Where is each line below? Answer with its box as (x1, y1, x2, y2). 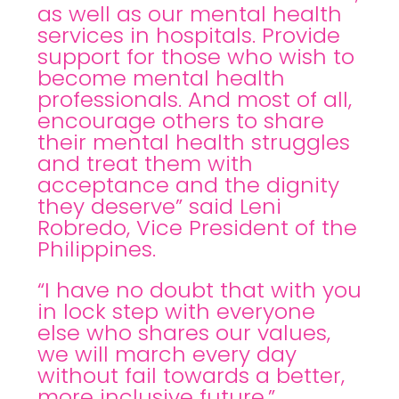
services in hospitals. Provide (37, 20, 340, 50)
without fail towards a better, (37, 361, 345, 390)
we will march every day (37, 339, 297, 369)
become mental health (37, 63, 285, 93)
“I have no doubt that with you (37, 275, 362, 305)
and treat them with (37, 149, 253, 178)
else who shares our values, (37, 318, 330, 347)
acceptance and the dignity (37, 170, 339, 199)
